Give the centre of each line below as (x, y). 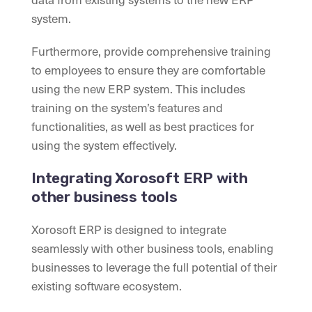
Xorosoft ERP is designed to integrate (129, 229)
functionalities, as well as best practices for (143, 126)
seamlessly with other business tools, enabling (153, 248)
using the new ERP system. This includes (138, 89)
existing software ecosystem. (107, 286)
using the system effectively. (104, 145)
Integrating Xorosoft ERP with (140, 178)
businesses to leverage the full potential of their (154, 267)
